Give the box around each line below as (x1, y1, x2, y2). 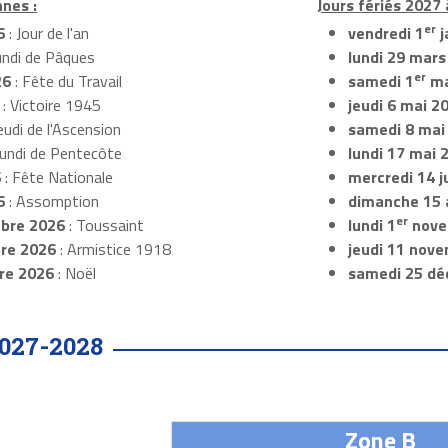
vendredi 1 (347, 21, 424, 46)
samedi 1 (347, 69, 414, 94)
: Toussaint (64, 213, 144, 238)
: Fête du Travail (10, 69, 122, 94)
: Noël (53, 261, 96, 286)
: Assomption (4, 189, 99, 214)
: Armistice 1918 (55, 237, 171, 262)
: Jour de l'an (4, 21, 89, 46)
